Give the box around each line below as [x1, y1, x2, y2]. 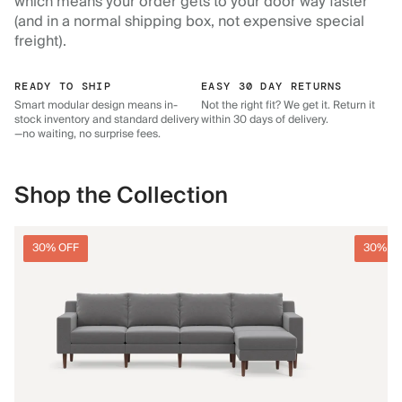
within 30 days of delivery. [201, 110, 328, 130]
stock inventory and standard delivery [14, 110, 199, 130]
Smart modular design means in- [14, 96, 178, 116]
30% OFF [32, 239, 79, 258]
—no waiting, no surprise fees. [14, 125, 161, 144]
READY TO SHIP [14, 79, 111, 94]
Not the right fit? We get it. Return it [201, 96, 375, 116]
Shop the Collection [14, 177, 228, 216]
